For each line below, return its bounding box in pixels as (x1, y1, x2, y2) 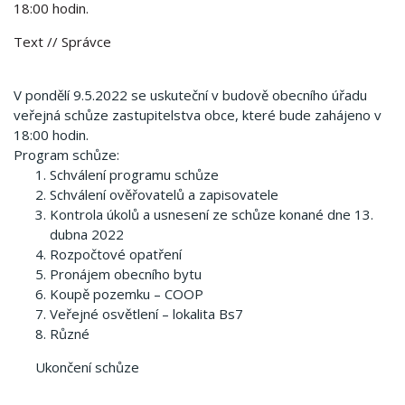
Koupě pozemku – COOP (50, 285, 203, 303)
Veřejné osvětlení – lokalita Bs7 (50, 305, 243, 323)
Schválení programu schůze (50, 165, 219, 184)
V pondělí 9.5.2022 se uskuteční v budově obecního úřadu (14, 86, 367, 104)
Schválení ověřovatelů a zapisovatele (50, 185, 278, 203)
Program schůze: (14, 146, 119, 164)
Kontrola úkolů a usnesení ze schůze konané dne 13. (50, 205, 373, 223)
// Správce (47, 33, 111, 51)
